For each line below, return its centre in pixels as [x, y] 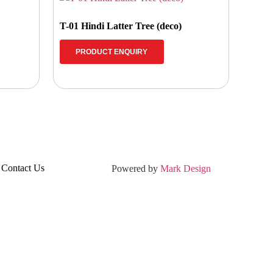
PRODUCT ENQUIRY [112, 51]
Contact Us [23, 168]
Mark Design [186, 168]
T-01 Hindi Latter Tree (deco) [120, 26]
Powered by [136, 168]
